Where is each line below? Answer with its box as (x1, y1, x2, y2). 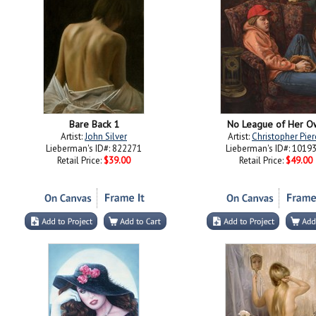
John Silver (85, 130, 127, 142)
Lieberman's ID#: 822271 (46, 142, 142, 154)
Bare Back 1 (68, 118, 119, 130)
